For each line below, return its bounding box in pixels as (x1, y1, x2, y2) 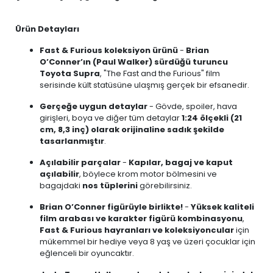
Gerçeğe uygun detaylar (40, 101, 147, 112)
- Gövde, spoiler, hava (147, 101, 237, 112)
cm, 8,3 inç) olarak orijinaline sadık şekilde (40, 124, 224, 135)
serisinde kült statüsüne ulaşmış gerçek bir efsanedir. (40, 79, 249, 91)
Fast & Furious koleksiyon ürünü (40, 44, 178, 56)
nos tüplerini (82, 180, 138, 191)
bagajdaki (40, 180, 82, 191)
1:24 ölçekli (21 (182, 112, 242, 124)
